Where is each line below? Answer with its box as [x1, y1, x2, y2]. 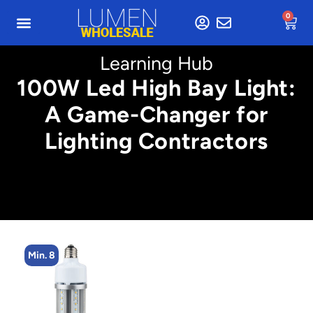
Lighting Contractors [45, 127, 268, 154]
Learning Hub [100, 52, 213, 75]
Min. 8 [28, 249, 55, 261]
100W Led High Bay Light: [17, 74, 296, 101]
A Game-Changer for [45, 101, 268, 128]
